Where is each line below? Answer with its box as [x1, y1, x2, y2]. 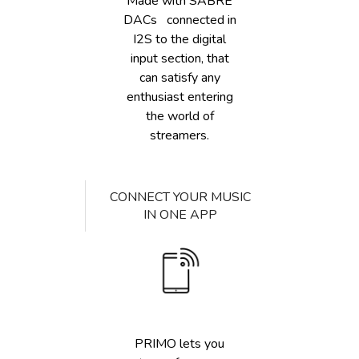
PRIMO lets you [135, 335, 224, 353]
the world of [145, 107, 214, 125]
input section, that [130, 50, 229, 67]
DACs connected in [123, 11, 236, 29]
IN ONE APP [143, 206, 217, 224]
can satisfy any [139, 69, 220, 87]
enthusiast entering [126, 88, 233, 106]
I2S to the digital [133, 30, 226, 48]
